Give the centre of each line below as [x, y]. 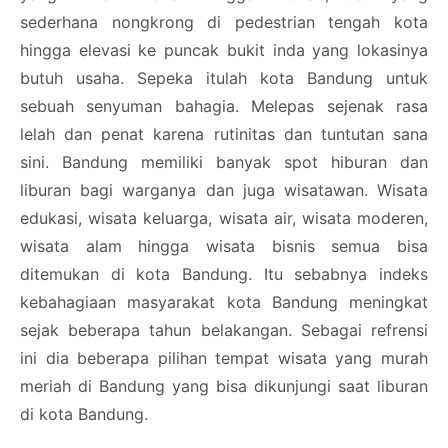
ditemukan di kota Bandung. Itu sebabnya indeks [224, 274]
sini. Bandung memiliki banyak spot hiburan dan [224, 162]
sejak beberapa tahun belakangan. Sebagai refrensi [224, 330]
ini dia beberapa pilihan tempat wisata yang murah [224, 358]
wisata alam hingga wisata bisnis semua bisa [224, 246]
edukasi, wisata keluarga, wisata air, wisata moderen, [224, 218]
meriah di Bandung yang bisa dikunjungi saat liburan [224, 386]
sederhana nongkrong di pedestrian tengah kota [224, 22]
